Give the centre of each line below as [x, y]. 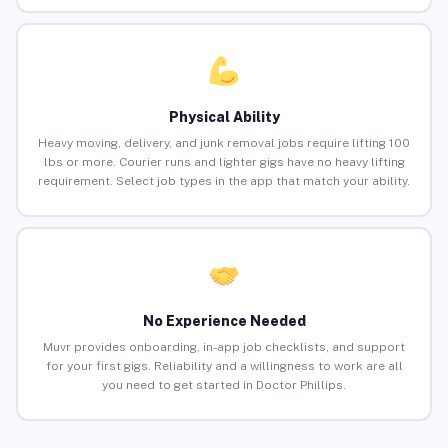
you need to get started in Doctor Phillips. [224, 385]
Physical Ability [224, 117]
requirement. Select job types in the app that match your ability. [224, 181]
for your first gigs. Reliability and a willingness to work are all [224, 366]
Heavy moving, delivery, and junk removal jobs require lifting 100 [224, 143]
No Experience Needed [224, 321]
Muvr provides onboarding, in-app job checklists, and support [224, 347]
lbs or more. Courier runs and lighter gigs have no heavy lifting [224, 162]
